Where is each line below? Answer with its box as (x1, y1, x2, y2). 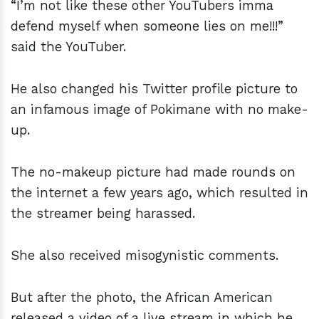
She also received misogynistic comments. (11, 247, 287, 263)
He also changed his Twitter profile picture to (11, 80, 298, 96)
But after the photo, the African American (11, 289, 273, 305)
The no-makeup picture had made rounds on (11, 164, 296, 179)
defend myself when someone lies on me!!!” (11, 18, 283, 33)
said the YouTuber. (11, 38, 130, 54)
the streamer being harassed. (11, 205, 199, 221)
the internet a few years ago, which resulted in (11, 184, 308, 200)
